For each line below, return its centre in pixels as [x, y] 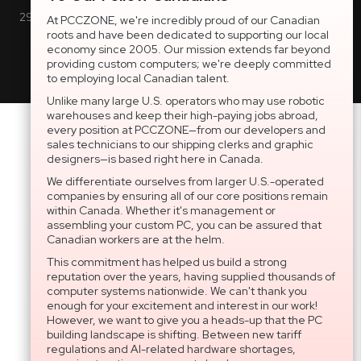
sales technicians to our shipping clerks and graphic [180, 144]
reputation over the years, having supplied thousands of [191, 276]
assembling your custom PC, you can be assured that [184, 225]
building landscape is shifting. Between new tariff [174, 334]
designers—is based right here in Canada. [155, 159]
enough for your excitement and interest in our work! [182, 305]
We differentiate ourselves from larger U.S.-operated [185, 181]
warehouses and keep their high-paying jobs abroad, [183, 115]
